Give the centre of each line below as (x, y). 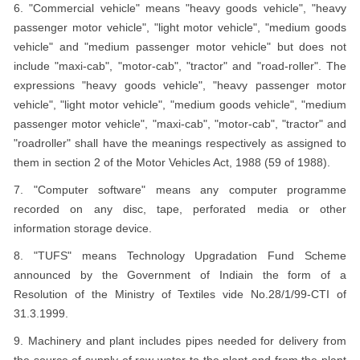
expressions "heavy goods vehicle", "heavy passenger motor (180, 85)
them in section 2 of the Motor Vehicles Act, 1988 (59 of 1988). (172, 162)
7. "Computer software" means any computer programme (180, 190)
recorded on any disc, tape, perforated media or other (180, 209)
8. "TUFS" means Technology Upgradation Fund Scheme (180, 256)
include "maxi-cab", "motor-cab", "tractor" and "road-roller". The (180, 66)
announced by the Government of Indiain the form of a (180, 275)
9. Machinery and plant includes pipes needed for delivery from (180, 341)
